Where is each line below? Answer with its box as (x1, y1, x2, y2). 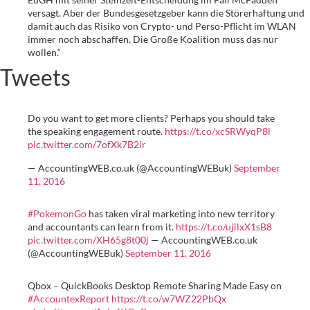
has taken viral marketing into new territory (86, 207, 275, 219)
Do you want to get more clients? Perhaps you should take (28, 112, 275, 125)
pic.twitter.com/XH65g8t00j (28, 233, 149, 246)
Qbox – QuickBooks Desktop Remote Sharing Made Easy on (28, 279, 282, 291)
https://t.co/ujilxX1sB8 (176, 220, 272, 232)
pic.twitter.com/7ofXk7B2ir (28, 138, 146, 151)
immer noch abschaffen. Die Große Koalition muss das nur (28, 33, 278, 46)
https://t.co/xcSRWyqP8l (165, 125, 271, 138)
